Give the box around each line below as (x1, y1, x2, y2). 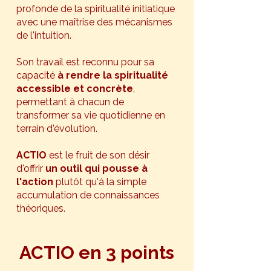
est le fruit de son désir (49, 149, 149, 161)
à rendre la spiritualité (57, 70, 168, 81)
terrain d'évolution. (16, 123, 97, 134)
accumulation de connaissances (16, 189, 160, 201)
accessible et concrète (16, 83, 133, 94)
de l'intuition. (16, 30, 71, 41)
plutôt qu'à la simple (53, 176, 146, 188)
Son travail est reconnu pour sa (16, 56, 154, 68)
